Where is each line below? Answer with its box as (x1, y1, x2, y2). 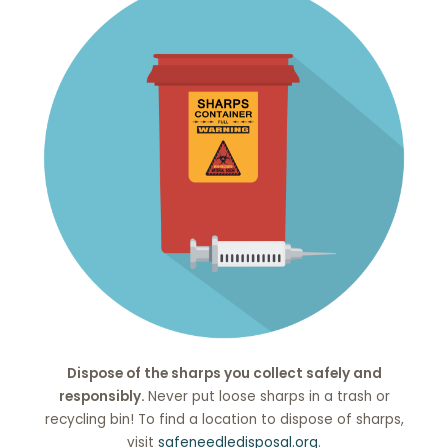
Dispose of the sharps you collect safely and (66, 363, 382, 383)
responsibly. (58, 386, 148, 406)
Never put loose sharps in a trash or (147, 386, 390, 406)
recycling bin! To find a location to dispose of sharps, (44, 409, 404, 429)
